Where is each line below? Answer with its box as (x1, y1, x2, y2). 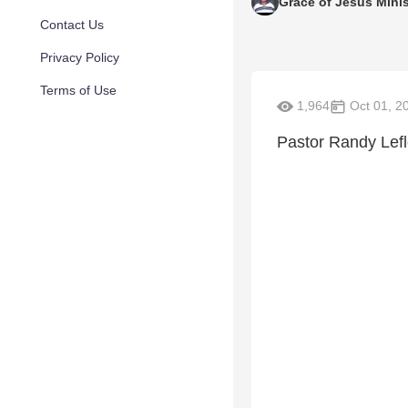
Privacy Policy (40, 50, 119, 65)
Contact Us (40, 17, 104, 32)
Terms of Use (40, 83, 117, 97)
